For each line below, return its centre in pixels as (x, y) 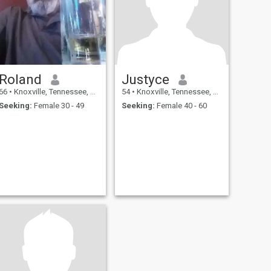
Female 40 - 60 (181, 105)
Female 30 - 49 (58, 105)
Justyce (145, 80)
